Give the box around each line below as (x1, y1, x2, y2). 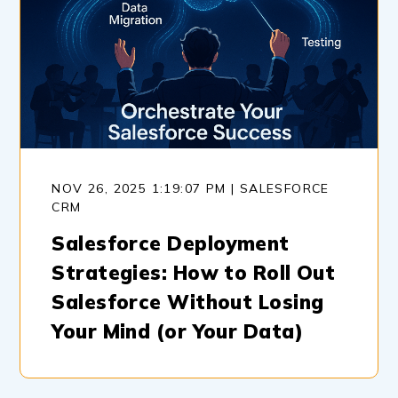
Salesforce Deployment (52, 230, 290, 256)
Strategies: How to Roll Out (52, 259, 336, 285)
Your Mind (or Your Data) (52, 318, 303, 344)
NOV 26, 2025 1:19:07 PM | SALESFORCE (52, 179, 330, 196)
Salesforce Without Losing (52, 289, 324, 314)
